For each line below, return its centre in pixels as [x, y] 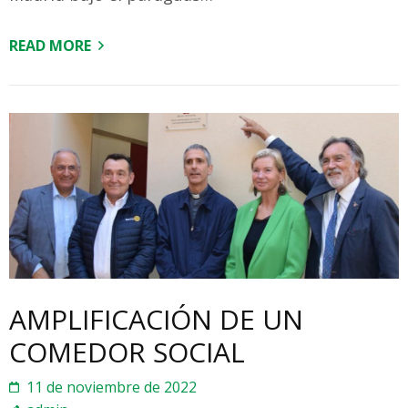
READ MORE [50, 45]
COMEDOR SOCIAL [127, 352]
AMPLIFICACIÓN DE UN [156, 320]
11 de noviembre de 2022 [112, 388]
